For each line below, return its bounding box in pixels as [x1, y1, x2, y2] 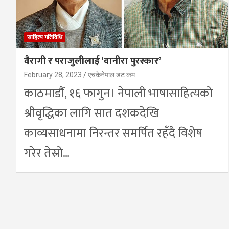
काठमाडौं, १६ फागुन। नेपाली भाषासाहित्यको [24, 83, 213, 104]
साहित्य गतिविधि [27, 33, 62, 41]
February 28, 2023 [24, 70, 82, 79]
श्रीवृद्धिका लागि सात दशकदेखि [24, 103, 159, 124]
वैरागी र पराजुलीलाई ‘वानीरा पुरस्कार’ [24, 53, 161, 69]
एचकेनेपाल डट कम [88, 70, 135, 79]
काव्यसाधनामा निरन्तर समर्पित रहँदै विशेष [24, 123, 202, 144]
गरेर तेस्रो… [24, 143, 70, 164]
